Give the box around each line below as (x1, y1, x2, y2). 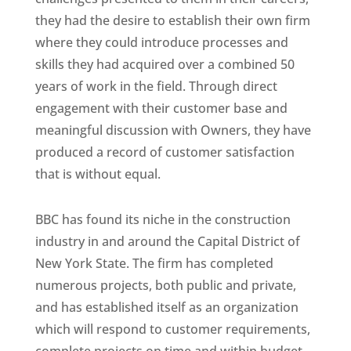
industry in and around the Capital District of (34, 233, 300, 250)
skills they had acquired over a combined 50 (34, 56, 295, 73)
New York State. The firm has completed (34, 255, 273, 272)
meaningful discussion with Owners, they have (34, 121, 311, 139)
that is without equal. (34, 165, 161, 183)
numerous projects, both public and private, (34, 277, 296, 294)
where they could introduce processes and (34, 34, 288, 51)
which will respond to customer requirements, (34, 320, 310, 338)
